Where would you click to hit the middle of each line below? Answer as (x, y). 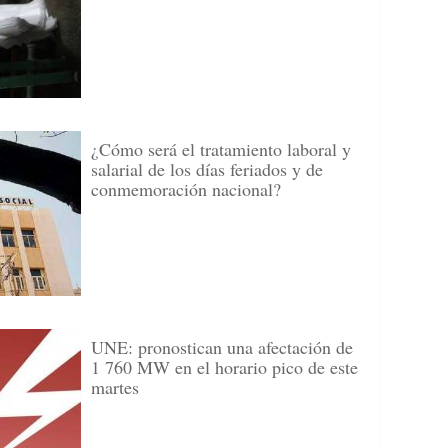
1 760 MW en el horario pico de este (224, 367)
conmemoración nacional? (186, 189)
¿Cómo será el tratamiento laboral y (221, 149)
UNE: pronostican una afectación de (222, 347)
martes (115, 387)
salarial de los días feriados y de (207, 169)
